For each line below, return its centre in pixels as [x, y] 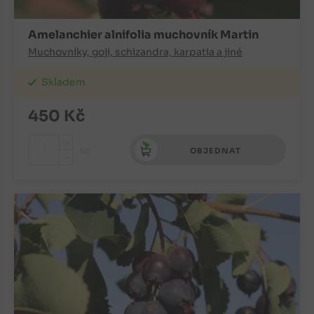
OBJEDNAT [216, 151]
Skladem [63, 82]
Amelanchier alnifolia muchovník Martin [143, 35]
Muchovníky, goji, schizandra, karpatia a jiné [135, 52]
